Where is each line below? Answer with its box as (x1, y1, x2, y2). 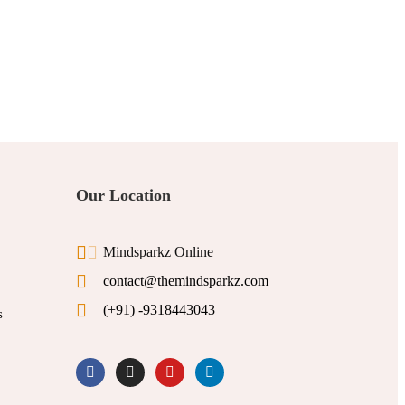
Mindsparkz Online (102, 244, 213, 259)
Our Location (75, 186, 171, 204)
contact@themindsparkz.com (102, 273, 268, 288)
